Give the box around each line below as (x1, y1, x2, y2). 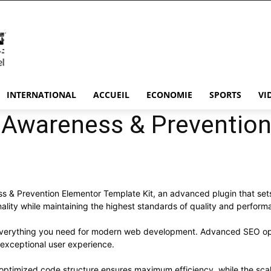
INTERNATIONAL (7, 89, 76, 100)
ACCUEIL (93, 89, 129, 100)
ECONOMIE (146, 89, 192, 100)
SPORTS (209, 89, 241, 100)
